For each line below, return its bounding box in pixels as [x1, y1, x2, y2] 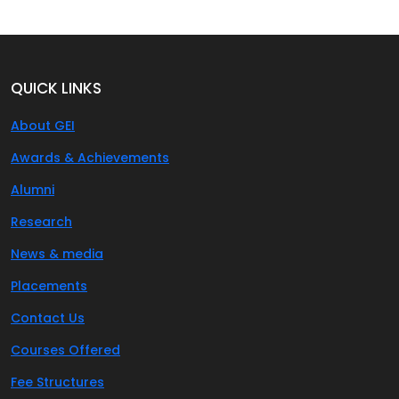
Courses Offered [11, 340, 120, 359]
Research [11, 212, 72, 231]
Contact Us [11, 308, 85, 327]
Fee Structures [11, 372, 104, 391]
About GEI [11, 116, 75, 134]
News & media [11, 244, 103, 263]
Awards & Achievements [11, 148, 169, 167]
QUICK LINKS [11, 77, 102, 99]
